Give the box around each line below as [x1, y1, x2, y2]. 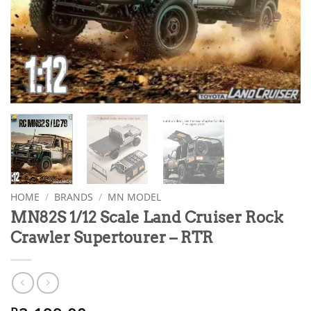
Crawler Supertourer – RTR [10, 228, 213, 248]
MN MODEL [108, 190, 162, 204]
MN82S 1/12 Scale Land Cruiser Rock [10, 208, 283, 228]
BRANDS [54, 190, 94, 204]
